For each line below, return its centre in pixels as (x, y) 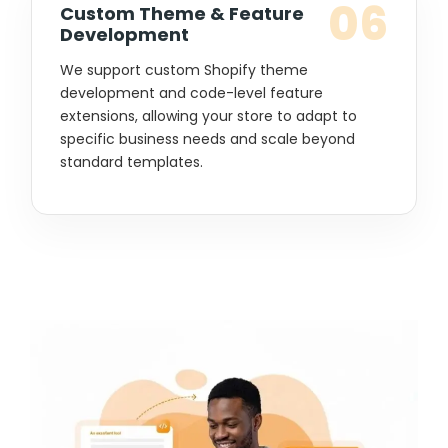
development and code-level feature (191, 92)
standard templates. (131, 161)
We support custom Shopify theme (184, 69)
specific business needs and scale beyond (207, 138)
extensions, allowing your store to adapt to (208, 115)
